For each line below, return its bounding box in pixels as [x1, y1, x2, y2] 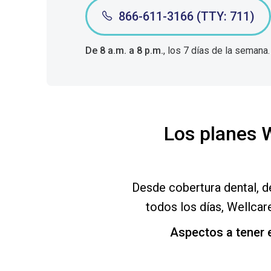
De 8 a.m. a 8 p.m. [85, 45, 163, 56]
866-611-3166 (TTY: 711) [119, 9, 255, 24]
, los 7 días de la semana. [163, 45, 270, 56]
